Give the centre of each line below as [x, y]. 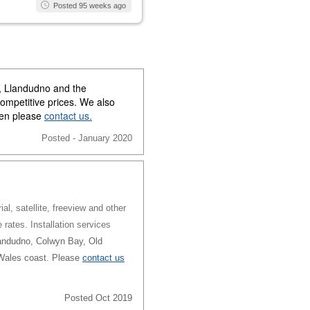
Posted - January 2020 [87, 138]
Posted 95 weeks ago [90, 6]
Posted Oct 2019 [98, 298]
